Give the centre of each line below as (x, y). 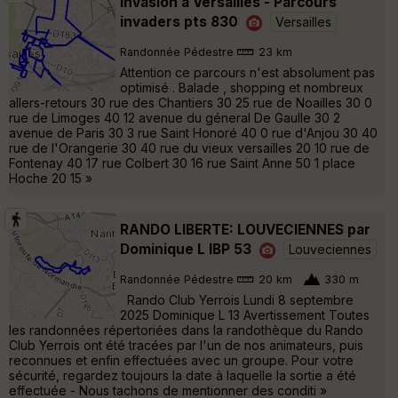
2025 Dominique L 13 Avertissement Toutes (245, 315)
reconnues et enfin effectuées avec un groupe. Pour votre (181, 361)
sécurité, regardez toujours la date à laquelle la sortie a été (183, 376)
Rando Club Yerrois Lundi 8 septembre (237, 300)
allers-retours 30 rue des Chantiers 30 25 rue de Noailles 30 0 (191, 103)
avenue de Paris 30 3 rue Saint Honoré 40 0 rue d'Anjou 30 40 (193, 133)
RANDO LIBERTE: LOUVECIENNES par (245, 230)
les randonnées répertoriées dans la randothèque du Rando (186, 330)
